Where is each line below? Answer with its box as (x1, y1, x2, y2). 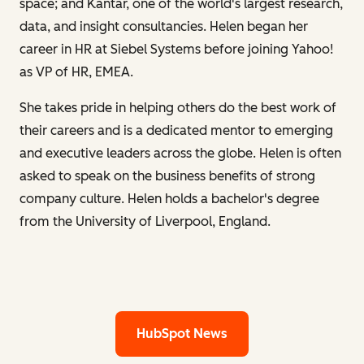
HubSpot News (136, 326, 227, 342)
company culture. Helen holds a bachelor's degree (19, 191, 319, 207)
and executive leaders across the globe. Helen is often (19, 145, 341, 162)
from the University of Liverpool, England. (19, 214, 271, 230)
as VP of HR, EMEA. (19, 64, 133, 80)
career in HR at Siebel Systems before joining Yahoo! (19, 41, 333, 58)
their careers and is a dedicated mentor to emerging (19, 123, 333, 139)
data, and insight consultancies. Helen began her (19, 19, 308, 35)
